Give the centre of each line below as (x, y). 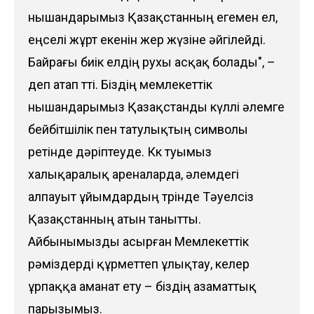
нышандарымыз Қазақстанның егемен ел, (153, 18)
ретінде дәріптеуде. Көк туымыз (120, 152)
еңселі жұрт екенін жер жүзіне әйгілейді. (147, 40)
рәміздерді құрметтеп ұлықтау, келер (139, 264)
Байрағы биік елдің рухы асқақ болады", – (152, 62)
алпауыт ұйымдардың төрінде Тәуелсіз (141, 197)
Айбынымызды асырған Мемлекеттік (138, 242)
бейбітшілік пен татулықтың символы (138, 130)
